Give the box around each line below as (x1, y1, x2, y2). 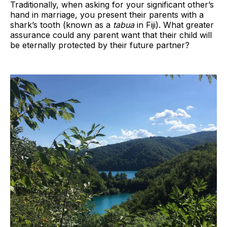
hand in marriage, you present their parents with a (10, 10, 204, 20)
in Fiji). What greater (134, 20, 214, 30)
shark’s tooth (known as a (10, 20, 113, 30)
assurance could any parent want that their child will (10, 30, 212, 41)
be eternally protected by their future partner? (10, 40, 190, 51)
